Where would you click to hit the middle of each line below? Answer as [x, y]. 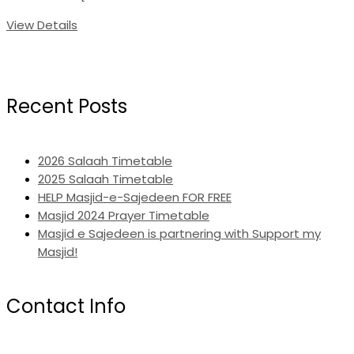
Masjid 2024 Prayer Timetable [124, 216]
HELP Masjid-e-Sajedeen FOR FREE [135, 198]
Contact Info [66, 307]
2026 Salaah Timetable [105, 161]
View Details [42, 25]
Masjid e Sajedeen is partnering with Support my [179, 234]
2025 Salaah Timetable [105, 179]
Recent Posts [67, 107]
